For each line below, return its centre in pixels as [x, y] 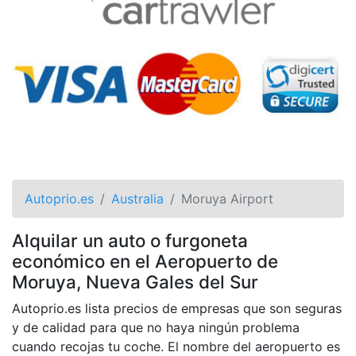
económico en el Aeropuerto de [145, 261]
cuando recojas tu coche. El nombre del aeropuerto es [176, 346]
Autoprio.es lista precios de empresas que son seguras [177, 308]
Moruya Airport [227, 198]
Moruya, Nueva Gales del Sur [135, 281]
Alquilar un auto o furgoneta [130, 240]
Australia [137, 198]
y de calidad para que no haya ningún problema [156, 327]
